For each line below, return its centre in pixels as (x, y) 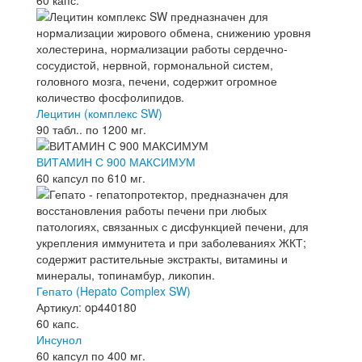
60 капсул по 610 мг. (91, 178)
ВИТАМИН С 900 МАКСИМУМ (116, 162)
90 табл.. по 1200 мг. (91, 129)
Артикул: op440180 (86, 307)
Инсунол (59, 339)
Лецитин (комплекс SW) (99, 113)
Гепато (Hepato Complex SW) (114, 291)
